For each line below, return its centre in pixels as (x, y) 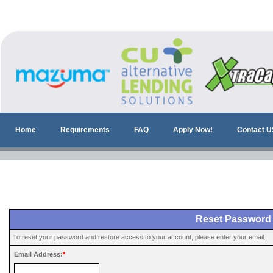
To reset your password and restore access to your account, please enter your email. (139, 237)
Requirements (85, 130)
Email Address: (38, 254)
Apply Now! (193, 130)
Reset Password (233, 219)
